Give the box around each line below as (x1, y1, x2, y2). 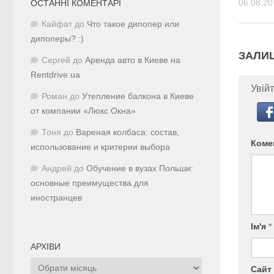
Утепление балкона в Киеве (82, 91, 194, 101)
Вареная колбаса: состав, (76, 127, 179, 137)
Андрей (42, 163, 72, 173)
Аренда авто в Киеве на (85, 55, 180, 65)
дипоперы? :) (31, 34, 84, 43)
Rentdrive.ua (31, 70, 80, 80)
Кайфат (42, 19, 72, 29)
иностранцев (31, 193, 82, 202)
